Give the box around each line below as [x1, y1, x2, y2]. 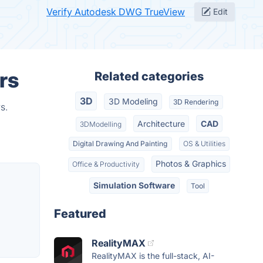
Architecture [137, 118, 185, 129]
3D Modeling [108, 96, 158, 107]
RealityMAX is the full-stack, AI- [92, 250, 214, 261]
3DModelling [80, 119, 122, 129]
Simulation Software [93, 180, 176, 190]
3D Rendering [173, 97, 219, 107]
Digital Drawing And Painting [73, 139, 168, 148]
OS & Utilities [183, 139, 225, 148]
